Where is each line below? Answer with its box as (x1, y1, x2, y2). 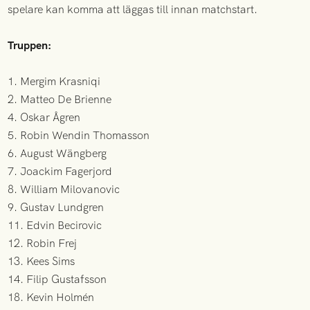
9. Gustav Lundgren (8, 199, 104, 215)
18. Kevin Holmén (8, 289, 95, 304)
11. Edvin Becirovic (8, 217, 102, 232)
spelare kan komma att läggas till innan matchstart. (8, 1, 258, 17)
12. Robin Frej (8, 235, 77, 250)
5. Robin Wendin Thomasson (8, 127, 150, 143)
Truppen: (8, 37, 52, 53)
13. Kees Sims (8, 253, 75, 268)
